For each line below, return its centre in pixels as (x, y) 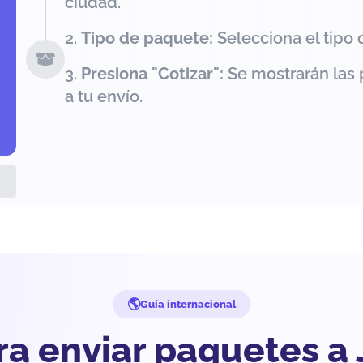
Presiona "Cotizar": (152, 74)
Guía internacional (188, 304)
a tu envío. (104, 96)
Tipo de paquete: (147, 38)
